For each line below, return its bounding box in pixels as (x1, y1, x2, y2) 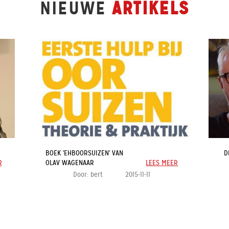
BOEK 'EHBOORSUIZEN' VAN (45, 149, 124, 158)
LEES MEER (146, 158, 178, 168)
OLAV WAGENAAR (45, 158, 95, 168)
